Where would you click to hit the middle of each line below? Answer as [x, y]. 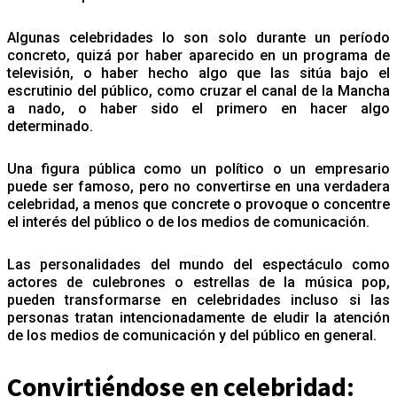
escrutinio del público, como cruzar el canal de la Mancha [198, 90]
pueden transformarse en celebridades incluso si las [198, 300]
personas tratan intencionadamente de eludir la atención [198, 317]
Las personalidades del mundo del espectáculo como [198, 264]
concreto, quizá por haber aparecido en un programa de [198, 55]
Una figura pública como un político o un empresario [198, 168]
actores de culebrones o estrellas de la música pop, [198, 282]
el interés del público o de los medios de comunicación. [190, 222]
